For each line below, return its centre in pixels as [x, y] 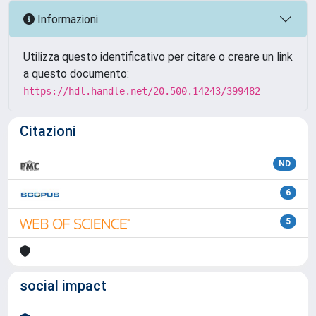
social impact [63, 286]
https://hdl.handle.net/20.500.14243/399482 [142, 91]
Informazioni [66, 19]
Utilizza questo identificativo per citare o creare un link [158, 57]
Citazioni [48, 131]
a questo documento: [76, 74]
